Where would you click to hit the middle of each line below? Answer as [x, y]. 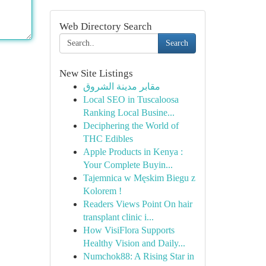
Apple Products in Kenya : [133, 152]
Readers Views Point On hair [137, 204]
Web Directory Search [105, 26]
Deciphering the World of [131, 126]
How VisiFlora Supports [129, 230]
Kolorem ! [102, 191]
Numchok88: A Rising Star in [138, 256]
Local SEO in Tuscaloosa [131, 99]
